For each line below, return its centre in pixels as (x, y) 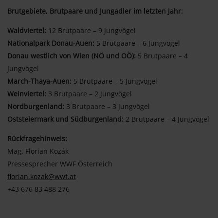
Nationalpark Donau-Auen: (51, 43)
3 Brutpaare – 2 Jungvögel (89, 94)
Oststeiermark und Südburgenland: (65, 119)
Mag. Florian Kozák (38, 151)
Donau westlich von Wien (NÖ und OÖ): (72, 56)
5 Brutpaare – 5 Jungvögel (114, 81)
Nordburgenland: (36, 107)
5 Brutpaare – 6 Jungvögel (137, 43)
